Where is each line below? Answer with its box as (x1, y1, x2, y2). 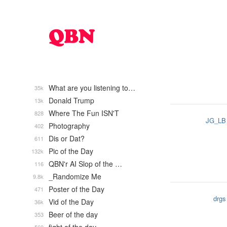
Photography (49, 121, 90, 131)
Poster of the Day (49, 184, 104, 194)
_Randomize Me (49, 171, 101, 181)
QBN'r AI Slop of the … (49, 159, 122, 169)
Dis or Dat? (49, 133, 85, 143)
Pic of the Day (49, 146, 93, 156)
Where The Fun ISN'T (49, 108, 119, 118)
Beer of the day (49, 209, 98, 219)
